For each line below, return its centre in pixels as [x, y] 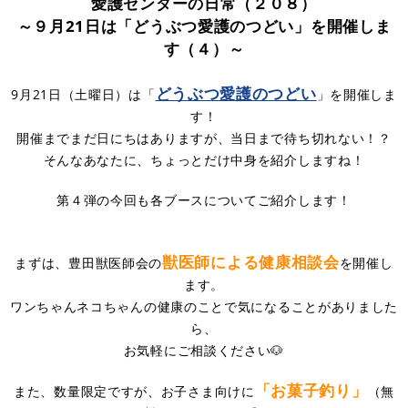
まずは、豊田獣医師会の [89, 262]
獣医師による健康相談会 [251, 261]
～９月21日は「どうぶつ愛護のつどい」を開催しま [204, 25]
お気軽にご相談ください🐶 [204, 350]
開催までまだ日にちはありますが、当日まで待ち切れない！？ [204, 138]
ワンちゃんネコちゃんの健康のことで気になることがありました [204, 306]
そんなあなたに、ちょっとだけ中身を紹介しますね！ [204, 159]
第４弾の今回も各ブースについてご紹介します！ [204, 199]
